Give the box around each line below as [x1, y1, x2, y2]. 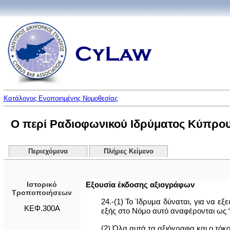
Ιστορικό [27, 180, 57, 188]
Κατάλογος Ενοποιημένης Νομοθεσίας [3, 94, 118, 102]
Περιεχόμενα [28, 148, 68, 155]
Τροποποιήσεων [12, 188, 72, 197]
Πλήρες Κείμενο [104, 148, 154, 155]
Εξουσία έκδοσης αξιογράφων [85, 180, 195, 189]
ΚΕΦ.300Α [24, 204, 60, 213]
